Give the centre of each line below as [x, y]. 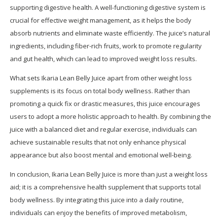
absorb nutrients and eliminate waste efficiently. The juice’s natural [110, 33]
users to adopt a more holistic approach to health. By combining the [110, 117]
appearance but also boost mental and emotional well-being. [101, 155]
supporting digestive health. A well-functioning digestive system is [108, 8]
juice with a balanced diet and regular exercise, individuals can [103, 129]
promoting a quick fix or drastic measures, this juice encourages [105, 104]
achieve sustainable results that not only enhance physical [98, 142]
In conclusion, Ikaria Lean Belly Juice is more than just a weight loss [109, 174]
